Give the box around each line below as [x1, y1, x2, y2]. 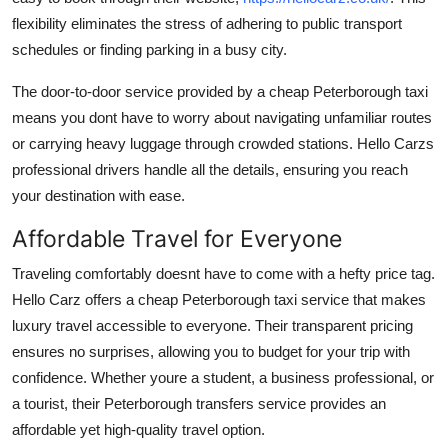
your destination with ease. [12, 186, 185, 204]
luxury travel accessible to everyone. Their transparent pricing [12, 316, 413, 334]
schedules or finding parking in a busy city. [12, 40, 287, 58]
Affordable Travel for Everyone [12, 223, 342, 253]
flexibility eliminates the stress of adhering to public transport [12, 14, 402, 32]
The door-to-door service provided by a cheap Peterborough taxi [12, 82, 428, 100]
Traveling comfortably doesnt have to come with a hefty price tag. [12, 264, 435, 282]
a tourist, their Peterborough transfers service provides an [12, 394, 386, 412]
